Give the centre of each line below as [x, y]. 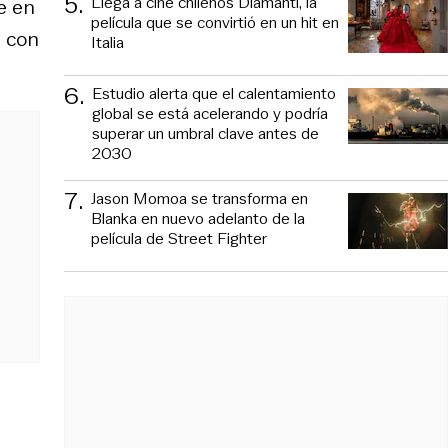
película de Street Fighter [179, 238]
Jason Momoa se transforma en [199, 198]
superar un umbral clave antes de [205, 133]
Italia [107, 42]
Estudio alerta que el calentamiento [214, 93]
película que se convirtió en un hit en [215, 22]
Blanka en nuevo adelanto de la [198, 218]
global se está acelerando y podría [210, 113]
